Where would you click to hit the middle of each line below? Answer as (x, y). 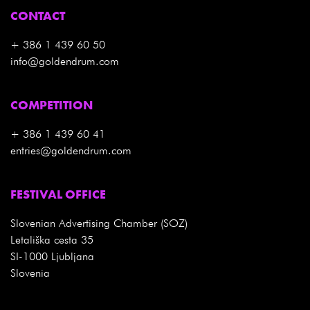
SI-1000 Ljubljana (52, 256)
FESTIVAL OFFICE (58, 194)
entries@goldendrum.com (71, 150)
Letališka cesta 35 (52, 239)
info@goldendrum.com (65, 61)
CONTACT (38, 15)
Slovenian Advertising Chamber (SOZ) (99, 223)
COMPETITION (52, 104)
